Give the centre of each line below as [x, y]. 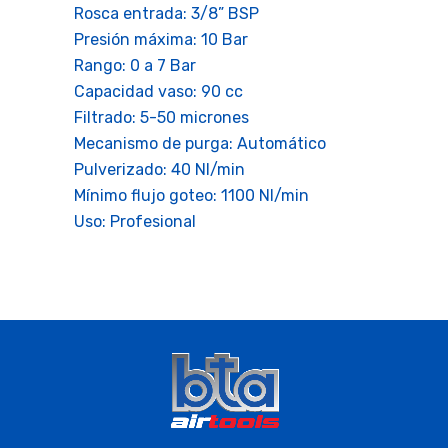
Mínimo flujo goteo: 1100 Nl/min [191, 195]
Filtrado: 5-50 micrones [161, 117]
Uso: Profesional [135, 221]
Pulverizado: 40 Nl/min [159, 169]
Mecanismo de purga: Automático [200, 143]
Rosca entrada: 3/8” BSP [166, 13]
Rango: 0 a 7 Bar [135, 65]
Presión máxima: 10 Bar [161, 39]
